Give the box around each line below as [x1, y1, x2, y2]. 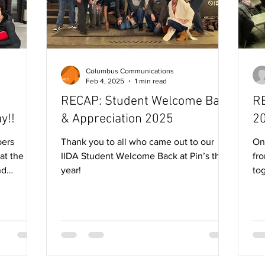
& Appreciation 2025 [61, 111, 173, 127]
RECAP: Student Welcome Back [61, 93, 232, 109]
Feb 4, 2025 [86, 76, 124, 85]
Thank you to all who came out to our [61, 137, 214, 147]
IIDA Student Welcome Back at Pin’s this [61, 151, 227, 161]
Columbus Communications [86, 67, 174, 75]
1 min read [135, 76, 167, 85]
